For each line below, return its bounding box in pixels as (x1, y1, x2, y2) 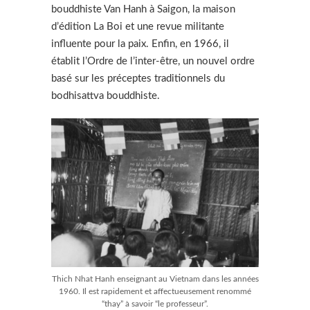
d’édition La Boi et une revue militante (51, 21, 224, 32)
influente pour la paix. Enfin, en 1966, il (51, 38, 229, 49)
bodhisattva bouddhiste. (51, 90, 160, 101)
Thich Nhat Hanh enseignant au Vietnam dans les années (51, 274, 259, 283)
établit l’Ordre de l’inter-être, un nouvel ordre (51, 55, 255, 66)
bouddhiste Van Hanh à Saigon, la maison (51, 3, 235, 15)
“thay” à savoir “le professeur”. (102, 299, 208, 308)
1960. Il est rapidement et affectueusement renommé (59, 286, 251, 295)
